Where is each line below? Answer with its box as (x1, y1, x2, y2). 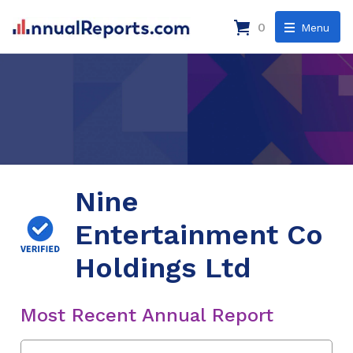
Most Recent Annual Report (20, 303, 273, 326)
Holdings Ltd (75, 251, 251, 284)
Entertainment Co (75, 217, 323, 251)
